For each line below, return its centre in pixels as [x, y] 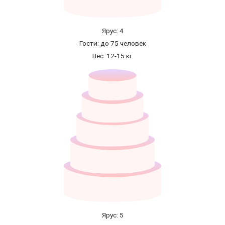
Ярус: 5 [113, 215]
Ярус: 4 [113, 31]
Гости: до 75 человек [113, 43]
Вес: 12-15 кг [113, 56]
